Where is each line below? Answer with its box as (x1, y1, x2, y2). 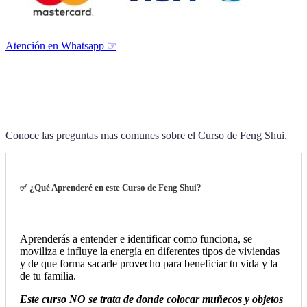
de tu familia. (20, 269, 76, 282)
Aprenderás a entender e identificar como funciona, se (20, 232, 252, 245)
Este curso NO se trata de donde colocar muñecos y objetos (20, 293, 283, 305)
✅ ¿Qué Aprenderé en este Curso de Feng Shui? (20, 182, 201, 193)
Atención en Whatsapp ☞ (5, 40, 116, 52)
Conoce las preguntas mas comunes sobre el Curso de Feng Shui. (5, 129, 287, 141)
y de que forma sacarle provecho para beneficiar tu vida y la (20, 257, 278, 269)
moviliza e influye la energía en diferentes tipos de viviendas (20, 245, 280, 257)
